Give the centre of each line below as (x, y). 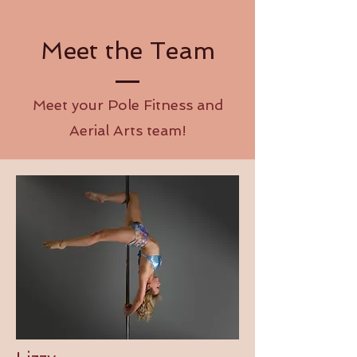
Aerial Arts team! (127, 130)
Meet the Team (127, 51)
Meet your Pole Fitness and (127, 105)
